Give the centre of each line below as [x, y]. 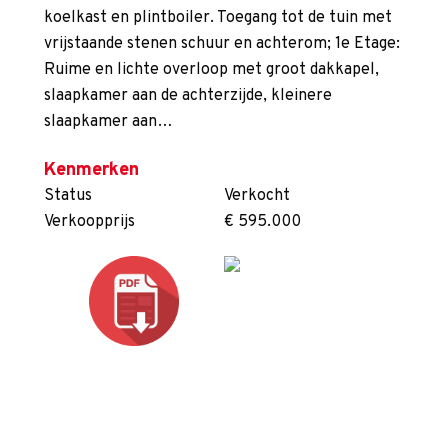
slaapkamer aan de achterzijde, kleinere [188, 96]
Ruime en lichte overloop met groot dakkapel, [211, 70]
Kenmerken [91, 171]
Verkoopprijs [89, 222]
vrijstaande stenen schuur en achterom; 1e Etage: [222, 44]
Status [68, 196]
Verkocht [257, 196]
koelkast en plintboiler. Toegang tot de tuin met [218, 18]
